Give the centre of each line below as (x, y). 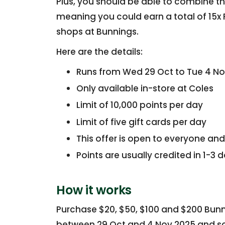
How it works (94, 190)
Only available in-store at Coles (145, 89)
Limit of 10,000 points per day (140, 105)
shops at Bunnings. (97, 32)
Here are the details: (99, 52)
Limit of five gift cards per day (141, 122)
